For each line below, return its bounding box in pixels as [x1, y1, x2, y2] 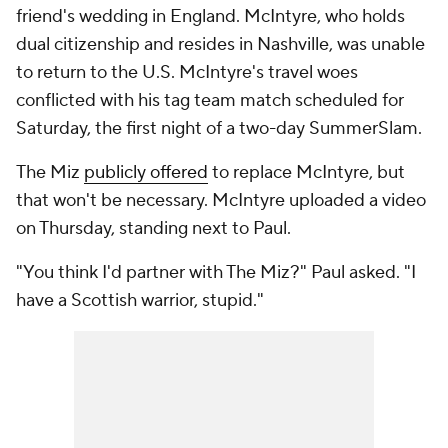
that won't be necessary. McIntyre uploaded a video [16, 189, 426, 212]
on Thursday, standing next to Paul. [16, 217, 295, 240]
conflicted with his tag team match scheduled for [16, 89, 404, 112]
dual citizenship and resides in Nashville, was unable [16, 33, 425, 56]
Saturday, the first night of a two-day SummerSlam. [16, 117, 422, 140]
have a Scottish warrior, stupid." [16, 289, 264, 312]
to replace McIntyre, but [208, 161, 405, 184]
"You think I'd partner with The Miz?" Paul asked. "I [16, 261, 416, 284]
